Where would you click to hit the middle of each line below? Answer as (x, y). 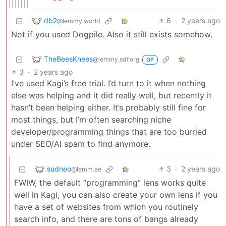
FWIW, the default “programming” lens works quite (110, 183)
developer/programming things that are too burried (109, 132)
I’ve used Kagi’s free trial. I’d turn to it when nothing (108, 83)
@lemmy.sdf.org (116, 59)
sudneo (59, 168)
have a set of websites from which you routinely (106, 207)
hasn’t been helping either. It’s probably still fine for (108, 108)
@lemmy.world (79, 21)
